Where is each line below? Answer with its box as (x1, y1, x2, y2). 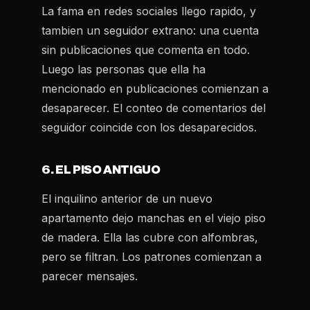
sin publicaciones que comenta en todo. (42, 43, 250, 57)
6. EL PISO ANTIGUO (42, 164, 161, 176)
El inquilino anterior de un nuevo (42, 192, 212, 206)
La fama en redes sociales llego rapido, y (42, 4, 256, 18)
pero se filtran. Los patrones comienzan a (42, 250, 262, 264)
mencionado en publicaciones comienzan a (42, 82, 268, 95)
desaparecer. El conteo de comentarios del (42, 101, 266, 115)
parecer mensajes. (42, 269, 138, 283)
